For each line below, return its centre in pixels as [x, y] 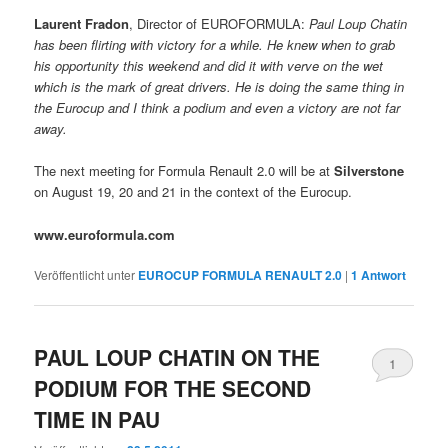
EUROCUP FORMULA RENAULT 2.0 [240, 274]
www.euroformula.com [105, 234]
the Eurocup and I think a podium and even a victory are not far [217, 108]
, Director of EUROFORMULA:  [219, 24]
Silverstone [369, 171]
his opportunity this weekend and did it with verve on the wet [209, 66]
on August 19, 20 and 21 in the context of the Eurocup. [193, 192]
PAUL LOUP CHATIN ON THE [177, 356]
